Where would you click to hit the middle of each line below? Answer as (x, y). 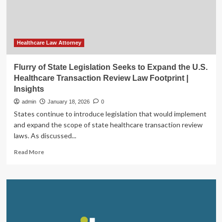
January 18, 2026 (68, 102)
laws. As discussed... (45, 136)
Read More (29, 152)
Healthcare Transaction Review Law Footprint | (101, 78)
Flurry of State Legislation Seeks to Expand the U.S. (111, 67)
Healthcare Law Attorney (49, 43)
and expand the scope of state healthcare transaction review (108, 125)
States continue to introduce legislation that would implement (110, 114)
